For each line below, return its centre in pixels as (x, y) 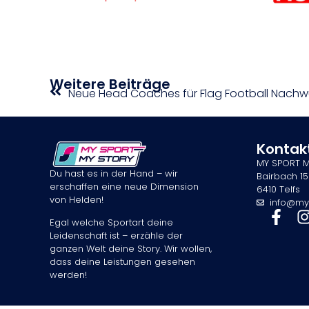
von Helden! (77, 199)
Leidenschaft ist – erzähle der (116, 236)
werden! (68, 275)
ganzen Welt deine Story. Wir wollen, (131, 249)
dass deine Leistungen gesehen (122, 262)
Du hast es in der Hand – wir (114, 173)
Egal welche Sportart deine (111, 223)
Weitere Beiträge (110, 84)
